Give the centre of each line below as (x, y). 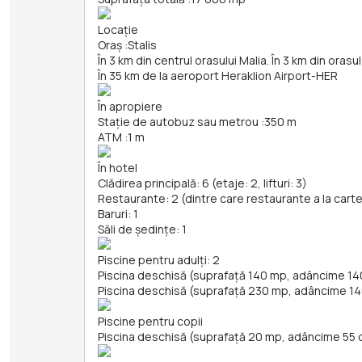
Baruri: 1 (118, 214)
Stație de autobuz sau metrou (178, 122)
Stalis (142, 45)
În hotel (118, 168)
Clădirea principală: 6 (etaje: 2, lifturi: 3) (202, 183)
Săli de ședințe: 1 (142, 229)
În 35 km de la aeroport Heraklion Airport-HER (218, 76)
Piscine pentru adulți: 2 (159, 260)
